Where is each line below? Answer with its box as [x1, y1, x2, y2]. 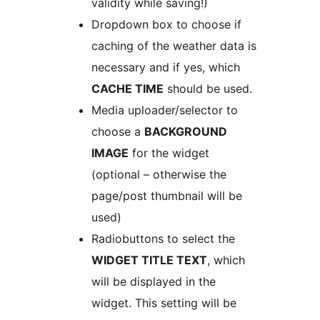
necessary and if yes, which [91, 59, 240, 74]
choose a [91, 124, 144, 139]
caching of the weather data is [91, 38, 256, 53]
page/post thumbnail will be [91, 188, 242, 203]
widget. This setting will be [91, 295, 236, 310]
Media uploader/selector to [91, 102, 238, 117]
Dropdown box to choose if [91, 16, 241, 31]
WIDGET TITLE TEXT [91, 252, 207, 267]
